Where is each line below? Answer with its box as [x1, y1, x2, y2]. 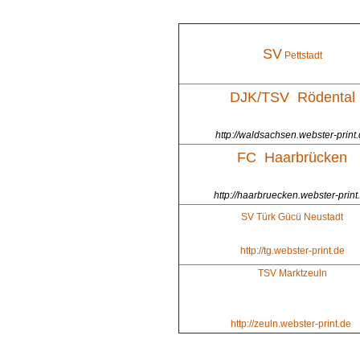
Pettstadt [281, 50, 322, 61]
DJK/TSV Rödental [229, 89, 355, 105]
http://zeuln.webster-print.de [231, 318, 354, 329]
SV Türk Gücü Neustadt [241, 211, 343, 223]
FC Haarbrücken [237, 149, 347, 166]
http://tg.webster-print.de [239, 245, 345, 256]
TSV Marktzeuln [257, 268, 327, 279]
